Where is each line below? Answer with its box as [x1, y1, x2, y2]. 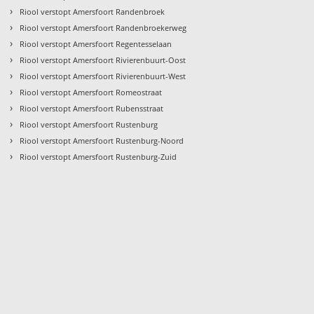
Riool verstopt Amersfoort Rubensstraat [20, 102, 164, 114]
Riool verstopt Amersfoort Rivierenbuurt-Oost [20, 54, 186, 65]
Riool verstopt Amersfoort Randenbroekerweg [20, 22, 187, 33]
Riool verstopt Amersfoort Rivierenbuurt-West [20, 70, 186, 81]
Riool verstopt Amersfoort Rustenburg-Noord [20, 135, 184, 146]
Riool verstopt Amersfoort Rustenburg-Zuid [20, 151, 177, 162]
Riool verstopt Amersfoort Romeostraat [20, 86, 163, 97]
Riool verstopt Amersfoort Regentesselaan [20, 38, 172, 49]
